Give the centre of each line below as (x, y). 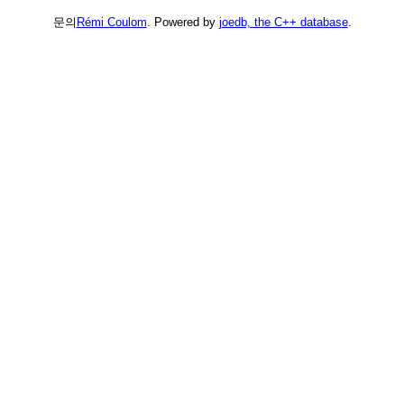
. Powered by (183, 22)
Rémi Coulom (111, 22)
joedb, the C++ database (283, 22)
